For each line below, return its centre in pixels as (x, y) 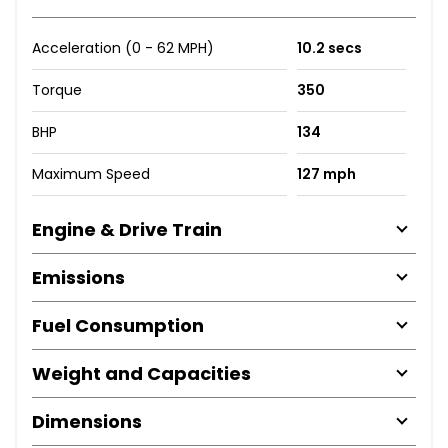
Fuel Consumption (118, 325)
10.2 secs (329, 47)
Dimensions (87, 421)
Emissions (78, 277)
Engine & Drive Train (127, 229)
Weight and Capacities (141, 373)
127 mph (326, 173)
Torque (57, 89)
